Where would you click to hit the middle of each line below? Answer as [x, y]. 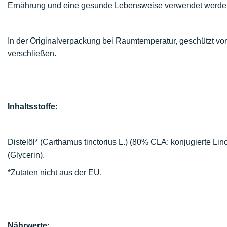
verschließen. [32, 53]
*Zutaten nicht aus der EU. [55, 173]
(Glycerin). [26, 155]
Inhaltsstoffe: [33, 107]
